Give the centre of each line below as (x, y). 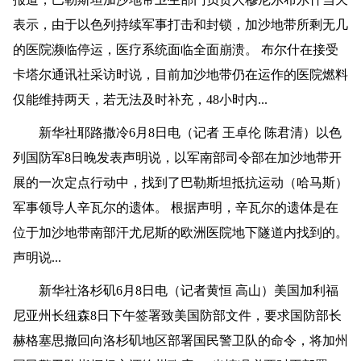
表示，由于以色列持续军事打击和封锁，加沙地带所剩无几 (180, 25)
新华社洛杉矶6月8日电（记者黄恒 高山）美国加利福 (175, 291)
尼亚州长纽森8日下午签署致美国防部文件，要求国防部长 (177, 316)
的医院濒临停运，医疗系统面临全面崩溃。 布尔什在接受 (175, 50)
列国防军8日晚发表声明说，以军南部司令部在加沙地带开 (177, 158)
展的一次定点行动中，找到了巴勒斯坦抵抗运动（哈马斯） (180, 183)
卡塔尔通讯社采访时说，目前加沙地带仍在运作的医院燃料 (180, 75)
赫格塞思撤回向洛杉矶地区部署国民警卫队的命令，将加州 (180, 341)
